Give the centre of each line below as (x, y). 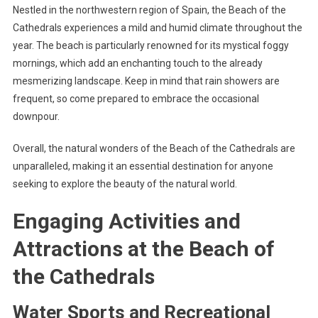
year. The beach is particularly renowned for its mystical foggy (150, 46)
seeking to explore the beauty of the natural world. (125, 184)
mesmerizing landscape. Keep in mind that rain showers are (146, 81)
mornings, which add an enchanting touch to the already (137, 64)
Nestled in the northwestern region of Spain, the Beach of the (149, 10)
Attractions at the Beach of (143, 249)
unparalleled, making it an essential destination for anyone (143, 166)
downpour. (36, 117)
